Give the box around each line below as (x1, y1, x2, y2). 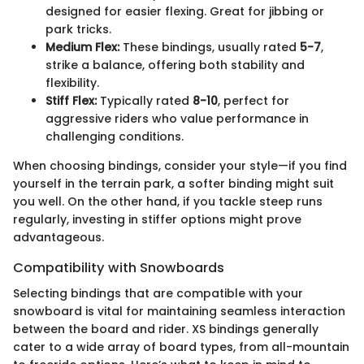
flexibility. (45, 74, 99, 91)
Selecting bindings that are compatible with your (13, 284, 303, 301)
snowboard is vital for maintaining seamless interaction (13, 302, 345, 319)
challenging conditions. (45, 128, 184, 145)
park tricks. (45, 20, 111, 37)
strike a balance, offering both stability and (45, 56, 305, 73)
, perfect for (218, 92, 289, 109)
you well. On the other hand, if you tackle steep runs (13, 193, 323, 210)
